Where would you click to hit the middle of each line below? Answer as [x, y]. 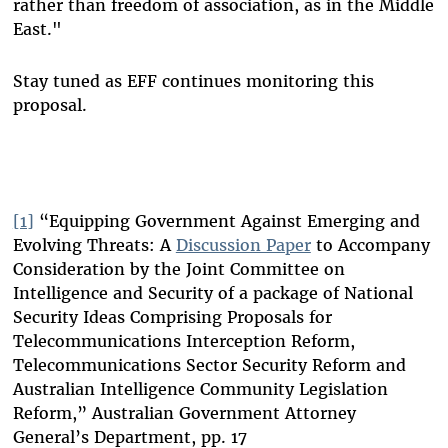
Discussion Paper [243, 245]
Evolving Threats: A [94, 245]
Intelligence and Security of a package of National [212, 293]
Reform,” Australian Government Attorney [184, 413]
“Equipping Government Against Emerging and [226, 221]
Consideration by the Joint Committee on [178, 269]
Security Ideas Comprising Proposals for [172, 317]
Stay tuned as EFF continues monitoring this [193, 81]
